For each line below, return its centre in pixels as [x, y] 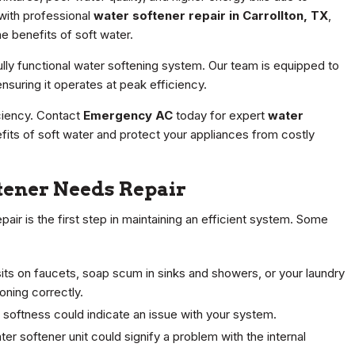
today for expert [220, 116]
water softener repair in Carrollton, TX [211, 16]
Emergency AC [128, 116]
